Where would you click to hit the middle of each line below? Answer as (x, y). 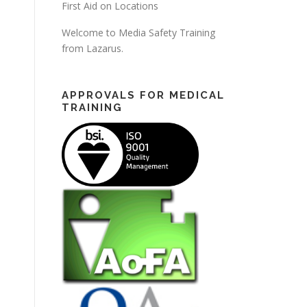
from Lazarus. (93, 48)
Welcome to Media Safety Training (138, 33)
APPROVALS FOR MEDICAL (143, 95)
